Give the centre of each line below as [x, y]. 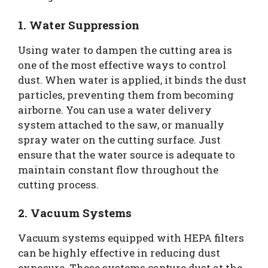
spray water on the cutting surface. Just [119, 139]
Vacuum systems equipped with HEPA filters [131, 238]
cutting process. [58, 184]
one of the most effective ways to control [122, 65]
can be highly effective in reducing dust [119, 253]
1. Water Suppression [79, 25]
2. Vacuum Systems [75, 213]
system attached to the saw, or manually [121, 124]
